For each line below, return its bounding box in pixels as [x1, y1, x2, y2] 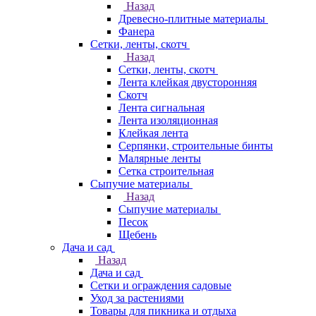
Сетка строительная [119, 165, 214, 177]
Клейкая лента [119, 127, 188, 139]
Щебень [119, 229, 157, 241]
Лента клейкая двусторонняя [119, 76, 257, 88]
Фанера [119, 25, 154, 37]
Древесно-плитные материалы [119, 13, 265, 25]
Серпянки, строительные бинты [119, 140, 273, 152]
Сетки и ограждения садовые [90, 279, 231, 291]
